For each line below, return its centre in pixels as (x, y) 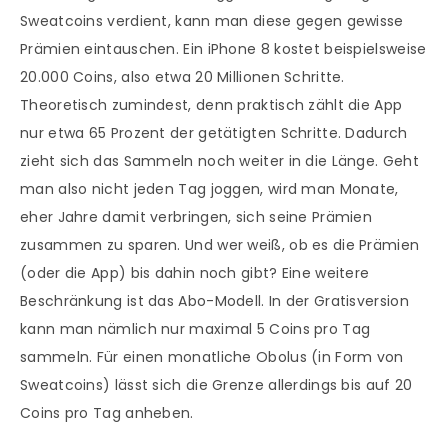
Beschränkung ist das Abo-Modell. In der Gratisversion (214, 301)
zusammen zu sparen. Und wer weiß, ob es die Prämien (220, 245)
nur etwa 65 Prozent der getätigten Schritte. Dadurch (214, 133)
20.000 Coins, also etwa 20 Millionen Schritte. (182, 77)
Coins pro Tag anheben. (107, 413)
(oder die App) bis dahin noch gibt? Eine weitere (195, 273)
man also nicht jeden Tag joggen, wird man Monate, (209, 189)
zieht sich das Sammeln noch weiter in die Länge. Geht (219, 161)
